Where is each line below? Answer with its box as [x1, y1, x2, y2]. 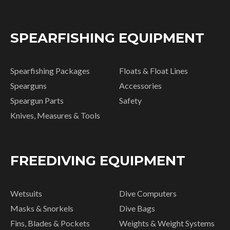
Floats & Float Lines [119, 66, 188, 76]
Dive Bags [119, 203, 155, 214]
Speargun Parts [10, 95, 64, 106]
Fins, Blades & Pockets [10, 218, 90, 228]
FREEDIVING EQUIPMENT [10, 152, 185, 169]
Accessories [119, 81, 162, 91]
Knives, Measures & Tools [10, 110, 100, 121]
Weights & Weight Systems [119, 218, 215, 228]
